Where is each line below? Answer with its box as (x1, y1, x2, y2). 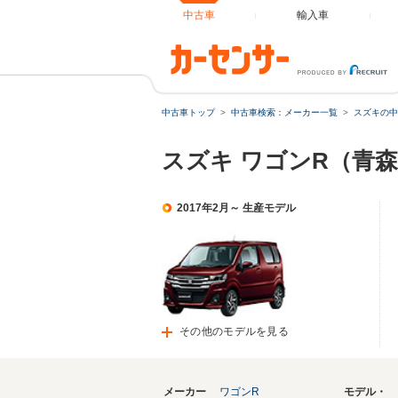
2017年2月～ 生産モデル (177, 202, 296, 214)
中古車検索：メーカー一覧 (231, 107, 338, 117)
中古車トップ (162, 107, 215, 117)
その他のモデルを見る (179, 325, 289, 338)
